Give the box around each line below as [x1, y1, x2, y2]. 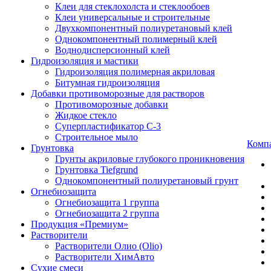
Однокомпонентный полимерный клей [55, 34, 217, 44]
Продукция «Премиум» [31, 219, 128, 229]
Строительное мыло [55, 132, 138, 142]
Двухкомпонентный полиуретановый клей [55, 23, 232, 33]
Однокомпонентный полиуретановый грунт [55, 175, 238, 186]
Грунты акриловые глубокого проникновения [55, 154, 244, 164]
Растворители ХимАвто [55, 252, 154, 262]
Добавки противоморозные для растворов [31, 88, 204, 99]
